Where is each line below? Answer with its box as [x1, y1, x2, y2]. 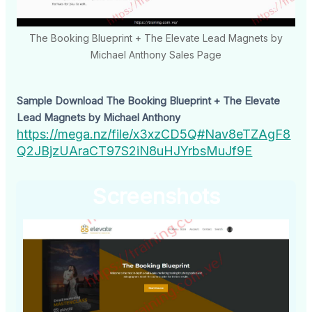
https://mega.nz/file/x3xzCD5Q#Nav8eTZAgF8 [17, 127, 291, 142]
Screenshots [92, 183, 220, 210]
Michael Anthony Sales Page [91, 49, 221, 61]
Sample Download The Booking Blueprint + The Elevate [17, 95, 281, 108]
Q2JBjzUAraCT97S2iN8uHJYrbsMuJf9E [17, 143, 253, 159]
